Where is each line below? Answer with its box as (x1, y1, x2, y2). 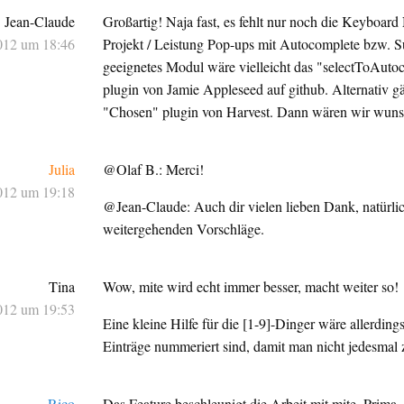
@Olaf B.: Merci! (103, 159, 205, 179)
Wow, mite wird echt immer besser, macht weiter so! (103, 276, 399, 296)
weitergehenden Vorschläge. (103, 218, 265, 238)
